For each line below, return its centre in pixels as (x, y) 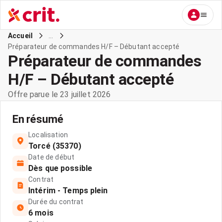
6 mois (41, 213)
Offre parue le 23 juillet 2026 (59, 94)
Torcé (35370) (55, 146)
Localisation (48, 135)
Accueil (21, 36)
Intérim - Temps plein (68, 191)
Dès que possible (60, 168)
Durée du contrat (56, 202)
